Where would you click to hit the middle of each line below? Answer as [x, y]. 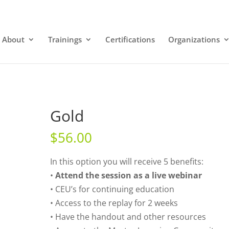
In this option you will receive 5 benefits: [127, 162]
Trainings [65, 39]
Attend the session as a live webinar [129, 175]
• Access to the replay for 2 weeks [114, 203]
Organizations [194, 39]
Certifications [130, 39]
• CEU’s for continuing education [112, 189]
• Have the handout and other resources [128, 217]
